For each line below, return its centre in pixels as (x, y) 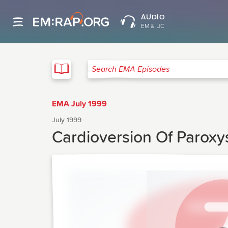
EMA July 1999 (79, 104)
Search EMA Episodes (126, 73)
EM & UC (152, 26)
